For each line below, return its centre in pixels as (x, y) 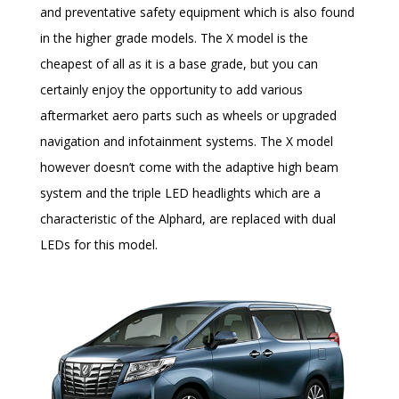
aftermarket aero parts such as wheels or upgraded (188, 116)
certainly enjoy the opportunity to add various (171, 90)
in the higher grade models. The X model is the (174, 38)
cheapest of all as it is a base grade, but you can (179, 64)
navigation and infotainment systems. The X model (187, 142)
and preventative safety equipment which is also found (197, 12)
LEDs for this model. (99, 245)
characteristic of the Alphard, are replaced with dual (188, 219)
